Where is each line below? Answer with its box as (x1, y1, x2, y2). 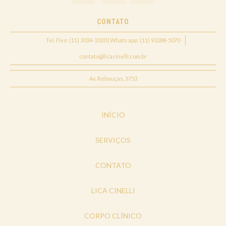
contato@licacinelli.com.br (79, 53, 147, 60)
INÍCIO (101, 110, 125, 120)
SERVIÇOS (95, 136, 131, 145)
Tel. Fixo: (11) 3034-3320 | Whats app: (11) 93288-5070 (45, 37, 180, 44)
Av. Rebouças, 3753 (89, 75, 137, 82)
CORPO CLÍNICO (84, 211, 142, 220)
